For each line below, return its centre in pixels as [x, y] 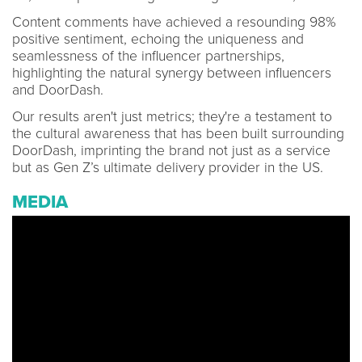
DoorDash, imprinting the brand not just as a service [171, 150]
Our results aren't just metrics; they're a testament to [172, 116]
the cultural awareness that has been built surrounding [178, 133]
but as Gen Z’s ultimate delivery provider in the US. [168, 167]
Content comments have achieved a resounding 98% [174, 22]
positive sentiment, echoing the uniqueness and [158, 39]
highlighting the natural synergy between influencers [172, 73]
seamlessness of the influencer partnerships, [148, 56]
